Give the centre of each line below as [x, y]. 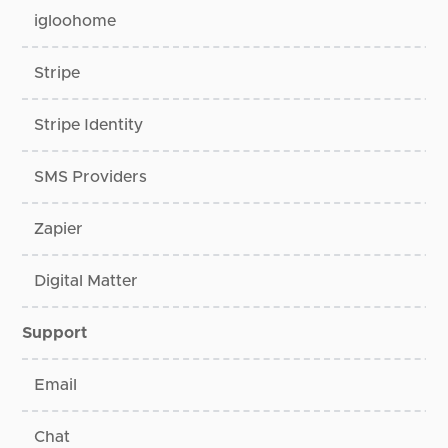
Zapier [59, 229]
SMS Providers [91, 177]
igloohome [75, 21]
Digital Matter [86, 281]
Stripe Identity [89, 125]
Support [55, 333]
